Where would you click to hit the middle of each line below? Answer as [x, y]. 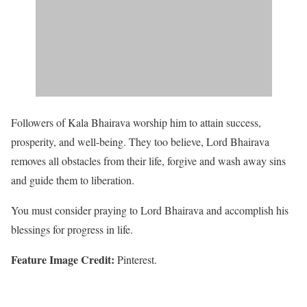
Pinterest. [136, 260]
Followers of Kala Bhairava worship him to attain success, [136, 123]
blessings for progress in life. [74, 230]
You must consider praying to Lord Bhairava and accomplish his [150, 210]
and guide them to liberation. [74, 180]
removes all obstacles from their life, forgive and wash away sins [148, 161]
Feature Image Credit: [63, 260]
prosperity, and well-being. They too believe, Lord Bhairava [140, 142]
